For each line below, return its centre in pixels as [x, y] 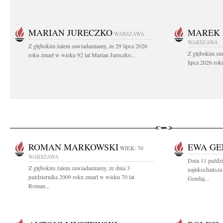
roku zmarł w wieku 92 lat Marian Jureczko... [82, 55]
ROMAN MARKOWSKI [73, 147]
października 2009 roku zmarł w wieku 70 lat [81, 177]
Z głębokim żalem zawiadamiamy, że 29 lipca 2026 [88, 46]
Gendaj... [198, 178]
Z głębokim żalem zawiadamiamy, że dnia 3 [79, 168]
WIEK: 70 [132, 148]
